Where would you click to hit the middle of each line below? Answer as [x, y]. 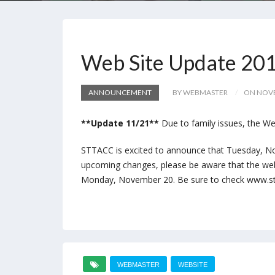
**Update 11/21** [120, 123]
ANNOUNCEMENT [120, 92]
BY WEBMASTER [200, 92]
